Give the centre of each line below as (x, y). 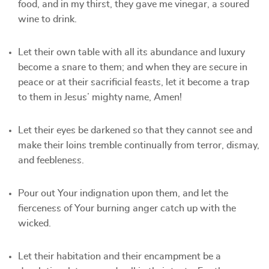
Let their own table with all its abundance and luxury (131, 52)
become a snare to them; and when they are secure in (133, 67)
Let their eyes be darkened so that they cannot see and (135, 130)
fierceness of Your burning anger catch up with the (127, 208)
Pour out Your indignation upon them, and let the (123, 193)
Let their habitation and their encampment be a (119, 256)
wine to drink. (47, 19)
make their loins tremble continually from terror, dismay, (139, 145)
